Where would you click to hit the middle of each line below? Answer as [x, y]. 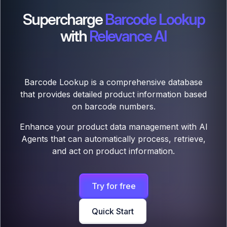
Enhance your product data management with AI [113, 127]
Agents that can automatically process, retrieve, [113, 139]
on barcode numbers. [113, 107]
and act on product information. [113, 151]
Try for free [113, 186]
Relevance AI [128, 36]
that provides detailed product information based [113, 94]
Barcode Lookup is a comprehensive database [113, 82]
